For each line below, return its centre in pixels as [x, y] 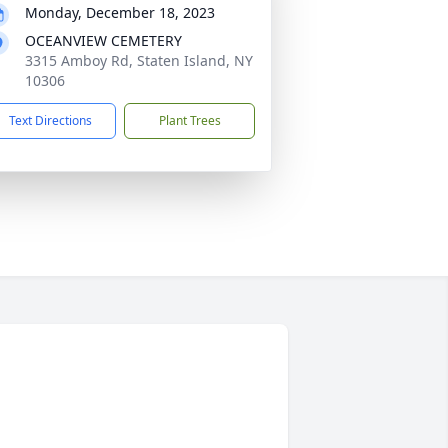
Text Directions [50, 120]
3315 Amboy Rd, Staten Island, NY [139, 60]
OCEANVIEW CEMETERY [103, 40]
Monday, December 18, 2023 [120, 12]
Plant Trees [189, 120]
